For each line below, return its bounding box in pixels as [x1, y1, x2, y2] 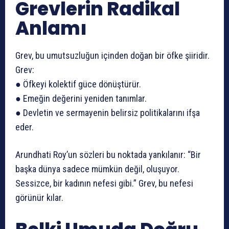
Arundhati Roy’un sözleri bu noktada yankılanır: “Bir [15, 149, 201, 161]
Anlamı [15, 15, 87, 42]
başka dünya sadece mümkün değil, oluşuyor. [15, 164, 179, 175]
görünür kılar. [15, 192, 63, 203]
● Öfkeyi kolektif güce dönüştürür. [15, 79, 141, 90]
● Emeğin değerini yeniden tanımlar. [15, 93, 147, 104]
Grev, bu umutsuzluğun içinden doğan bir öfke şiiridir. [15, 50, 210, 61]
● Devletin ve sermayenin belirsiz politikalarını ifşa [15, 107, 200, 119]
